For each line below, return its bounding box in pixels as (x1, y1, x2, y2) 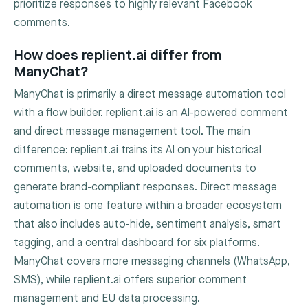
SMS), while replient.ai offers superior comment (14, 273, 247, 287)
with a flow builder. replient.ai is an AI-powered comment (14, 106, 288, 120)
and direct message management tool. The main (14, 124, 250, 138)
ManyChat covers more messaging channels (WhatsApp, (14, 254, 290, 268)
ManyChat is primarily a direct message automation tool (14, 87, 286, 101)
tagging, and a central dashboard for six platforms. (14, 236, 260, 250)
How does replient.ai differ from (14, 47, 222, 65)
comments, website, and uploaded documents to (14, 162, 256, 175)
